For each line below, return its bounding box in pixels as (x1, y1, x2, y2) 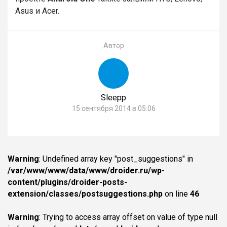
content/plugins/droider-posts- (8, 177, 127, 187)
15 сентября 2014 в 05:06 (71, 104, 156, 113)
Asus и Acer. (15, 6, 59, 16)
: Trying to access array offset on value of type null (39, 212, 217, 222)
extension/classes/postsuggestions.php (8, 189, 163, 199)
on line (163, 189, 190, 199)
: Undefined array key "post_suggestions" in (39, 154, 193, 164)
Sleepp (101, 93, 126, 103)
